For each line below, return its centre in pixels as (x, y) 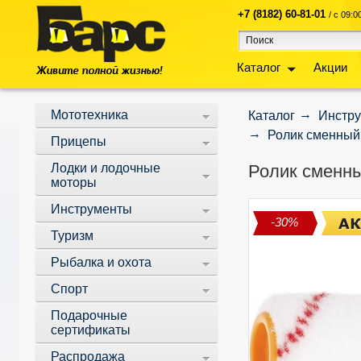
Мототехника (89, 115)
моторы (74, 183)
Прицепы (79, 141)
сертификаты (91, 330)
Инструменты (91, 209)
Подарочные (89, 315)
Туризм (72, 236)
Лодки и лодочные (106, 168)
